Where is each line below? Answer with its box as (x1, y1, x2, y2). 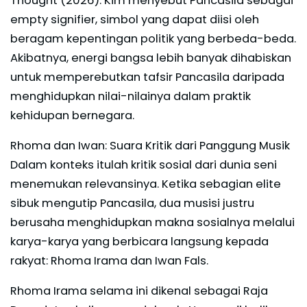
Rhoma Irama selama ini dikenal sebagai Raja (10, 282, 268, 299)
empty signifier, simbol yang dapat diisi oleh (10, 11, 259, 27)
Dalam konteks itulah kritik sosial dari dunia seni (10, 156, 277, 173)
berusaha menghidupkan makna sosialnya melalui (10, 214, 295, 230)
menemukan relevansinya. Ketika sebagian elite (10, 175, 281, 192)
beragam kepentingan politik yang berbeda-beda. (10, 30, 296, 47)
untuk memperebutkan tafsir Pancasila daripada (10, 69, 284, 85)
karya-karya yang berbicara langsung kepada (10, 233, 269, 249)
